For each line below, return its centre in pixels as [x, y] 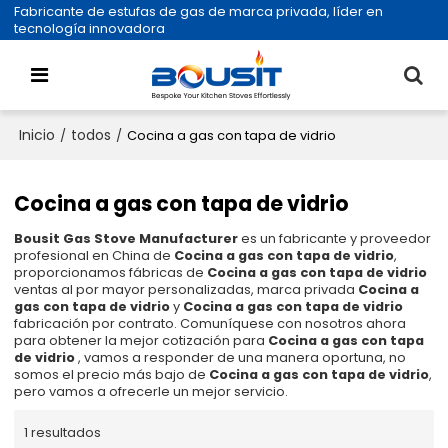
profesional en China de [94, 256]
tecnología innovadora [90, 28]
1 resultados [63, 432]
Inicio [37, 135]
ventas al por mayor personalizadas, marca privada [186, 290]
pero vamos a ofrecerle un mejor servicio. [151, 392]
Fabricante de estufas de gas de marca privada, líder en [199, 11]
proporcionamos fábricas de [111, 273]
